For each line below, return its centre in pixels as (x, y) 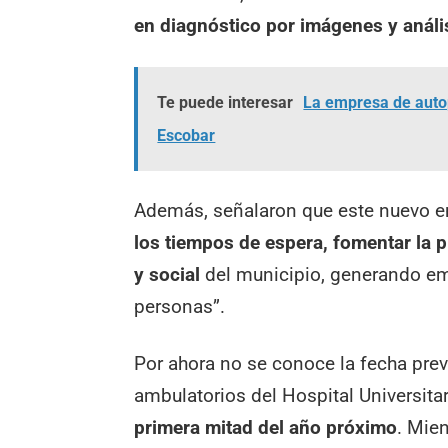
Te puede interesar (225, 102)
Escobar (186, 135)
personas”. (180, 307)
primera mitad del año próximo (266, 428)
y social (167, 275)
